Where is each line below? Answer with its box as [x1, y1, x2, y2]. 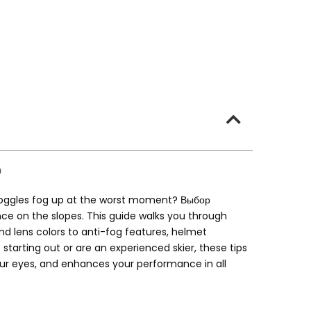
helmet [171, 225, 207, 239]
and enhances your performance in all [40, 257, 226, 271]
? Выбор [172, 193, 210, 207]
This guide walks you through [87, 209, 227, 223]
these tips [199, 241, 247, 255]
